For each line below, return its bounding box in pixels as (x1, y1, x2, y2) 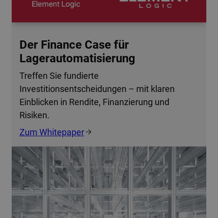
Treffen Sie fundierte (19, 70, 99, 81)
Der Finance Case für (19, 37, 129, 52)
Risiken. (19, 109, 50, 120)
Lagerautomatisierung (19, 51, 135, 65)
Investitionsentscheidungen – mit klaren (19, 83, 175, 94)
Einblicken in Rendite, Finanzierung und (19, 96, 169, 107)
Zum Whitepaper (19, 127, 84, 137)
